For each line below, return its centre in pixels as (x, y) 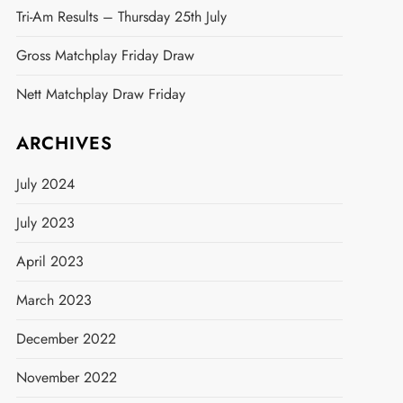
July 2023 (45, 222)
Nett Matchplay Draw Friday (100, 94)
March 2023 (54, 300)
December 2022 (66, 338)
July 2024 (45, 184)
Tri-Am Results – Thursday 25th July (121, 16)
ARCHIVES (64, 143)
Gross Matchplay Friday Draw (105, 55)
